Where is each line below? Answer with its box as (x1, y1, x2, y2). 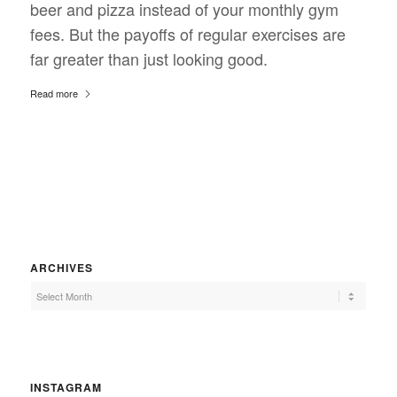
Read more (29, 85, 78, 100)
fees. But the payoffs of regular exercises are (29, 22, 346, 46)
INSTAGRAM (29, 378, 102, 395)
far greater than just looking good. (29, 47, 272, 71)
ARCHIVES (29, 259, 93, 276)
